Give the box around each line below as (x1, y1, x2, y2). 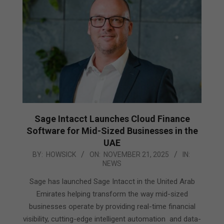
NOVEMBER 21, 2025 (103, 150, 169, 158)
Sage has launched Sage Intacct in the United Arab (29, 176, 195, 186)
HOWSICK (46, 150, 76, 158)
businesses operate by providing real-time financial (28, 201, 195, 211)
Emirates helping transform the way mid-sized (36, 189, 188, 198)
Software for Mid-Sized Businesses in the (26, 125, 198, 136)
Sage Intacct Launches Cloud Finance (34, 113, 190, 124)
